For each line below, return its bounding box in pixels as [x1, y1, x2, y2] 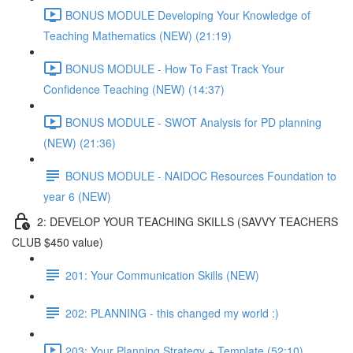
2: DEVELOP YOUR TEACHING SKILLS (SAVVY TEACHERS [37, 213, 338, 229]
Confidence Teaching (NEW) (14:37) [43, 81, 225, 97]
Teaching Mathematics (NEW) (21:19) [43, 28, 232, 43]
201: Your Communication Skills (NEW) [65, 266, 259, 283]
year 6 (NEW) [43, 188, 111, 204]
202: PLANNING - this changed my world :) [65, 304, 279, 321]
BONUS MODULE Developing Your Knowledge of [65, 6, 310, 23]
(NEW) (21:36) [43, 135, 116, 150]
